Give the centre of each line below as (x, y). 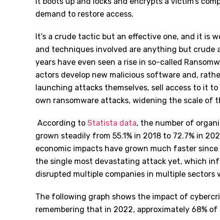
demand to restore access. (84, 14)
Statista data (112, 123)
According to (61, 123)
